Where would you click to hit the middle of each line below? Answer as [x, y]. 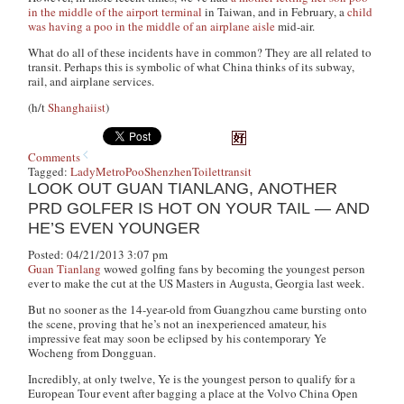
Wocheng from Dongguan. [92, 353]
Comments [55, 157]
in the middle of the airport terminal [115, 12]
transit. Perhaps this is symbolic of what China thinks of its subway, [192, 67]
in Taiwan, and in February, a [275, 12]
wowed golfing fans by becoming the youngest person [234, 269]
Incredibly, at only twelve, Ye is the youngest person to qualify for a [192, 379]
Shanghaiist [77, 107]
